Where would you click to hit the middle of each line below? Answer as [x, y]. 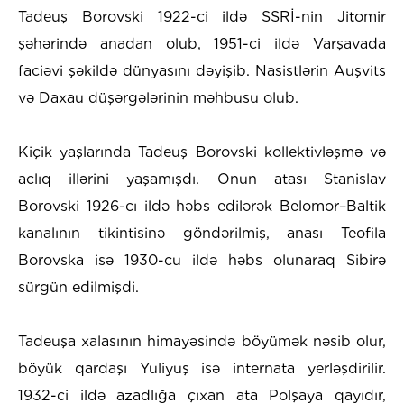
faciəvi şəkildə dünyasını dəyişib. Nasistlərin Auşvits [202, 70]
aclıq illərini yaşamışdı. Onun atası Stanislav [202, 179]
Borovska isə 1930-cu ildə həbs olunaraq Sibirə [202, 260]
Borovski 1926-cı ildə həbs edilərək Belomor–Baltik [202, 206]
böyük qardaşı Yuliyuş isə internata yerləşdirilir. [202, 368]
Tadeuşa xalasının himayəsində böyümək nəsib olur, [202, 341]
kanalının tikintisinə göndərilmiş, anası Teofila [202, 233]
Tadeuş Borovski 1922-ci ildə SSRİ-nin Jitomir [202, 16]
